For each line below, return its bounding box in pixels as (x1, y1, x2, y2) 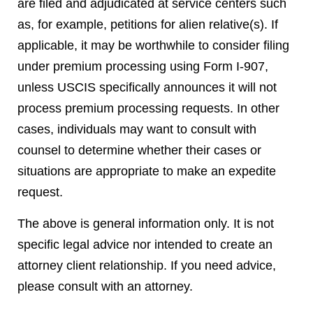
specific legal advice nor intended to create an (17, 238, 272, 252)
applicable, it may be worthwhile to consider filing (17, 38, 289, 52)
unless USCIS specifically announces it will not (17, 80, 277, 94)
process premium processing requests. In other (17, 101, 279, 115)
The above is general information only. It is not (17, 217, 274, 231)
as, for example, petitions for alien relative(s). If (17, 17, 278, 31)
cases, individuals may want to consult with (17, 122, 256, 136)
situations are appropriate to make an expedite (17, 164, 276, 178)
